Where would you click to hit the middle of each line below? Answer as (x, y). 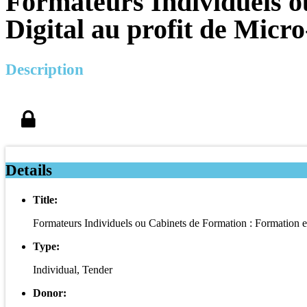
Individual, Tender (73, 269)
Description (45, 69)
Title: (45, 199)
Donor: (50, 293)
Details (29, 170)
